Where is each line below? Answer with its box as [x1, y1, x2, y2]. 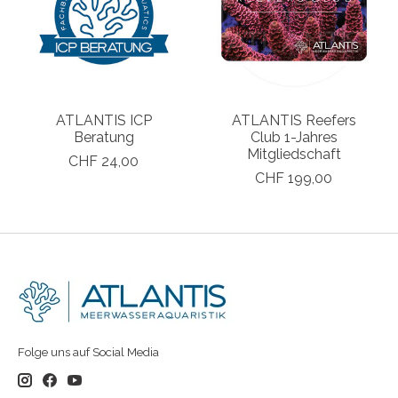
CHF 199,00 [255, 169, 333, 187]
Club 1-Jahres [250, 128, 338, 146]
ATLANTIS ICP [55, 111, 152, 129]
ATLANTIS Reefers [231, 111, 356, 129]
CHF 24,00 [68, 152, 139, 170]
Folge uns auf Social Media [18, 344, 159, 359]
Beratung [73, 128, 134, 146]
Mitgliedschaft [246, 145, 341, 163]
